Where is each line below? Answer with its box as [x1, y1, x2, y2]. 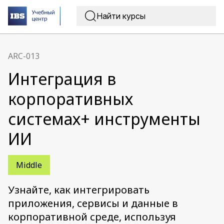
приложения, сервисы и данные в [8, 196, 178, 210]
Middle [16, 159, 42, 170]
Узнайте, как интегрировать [8, 183, 149, 196]
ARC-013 [8, 50, 39, 61]
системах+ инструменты [8, 108, 200, 129]
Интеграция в [8, 68, 116, 89]
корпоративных [8, 88, 133, 109]
